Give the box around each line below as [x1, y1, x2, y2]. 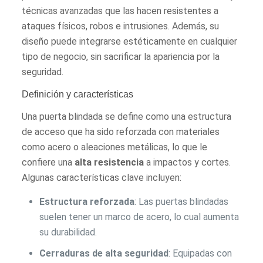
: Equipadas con [168, 247, 232, 259]
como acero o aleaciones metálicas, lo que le [22, 141, 208, 153]
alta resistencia [75, 156, 144, 168]
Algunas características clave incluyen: [22, 171, 182, 183]
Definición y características [22, 89, 134, 99]
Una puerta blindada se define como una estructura [22, 110, 232, 122]
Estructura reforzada [39, 195, 135, 207]
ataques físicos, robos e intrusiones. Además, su [22, 20, 220, 32]
